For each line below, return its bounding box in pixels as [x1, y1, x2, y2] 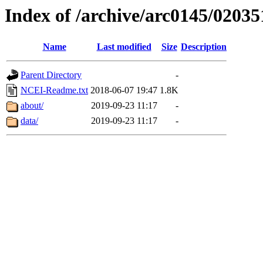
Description [181, 42, 227, 52]
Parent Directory [21, 70, 82, 80]
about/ [21, 100, 43, 111]
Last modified [96, 42, 151, 52]
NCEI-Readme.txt [21, 85, 88, 96]
